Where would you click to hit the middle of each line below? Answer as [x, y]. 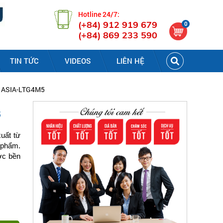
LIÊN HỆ [130, 61]
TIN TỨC [24, 61]
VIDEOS [78, 61]
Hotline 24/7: [99, 14]
